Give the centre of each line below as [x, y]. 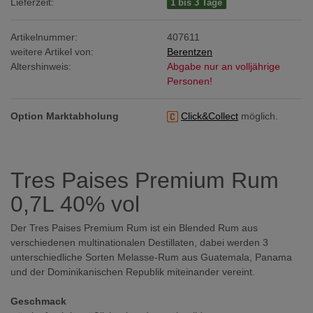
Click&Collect [210, 116]
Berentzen [190, 51]
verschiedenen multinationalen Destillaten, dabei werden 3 [139, 242]
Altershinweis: [41, 66]
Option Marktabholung [65, 116]
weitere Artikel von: [52, 51]
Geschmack [38, 301]
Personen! [190, 81]
